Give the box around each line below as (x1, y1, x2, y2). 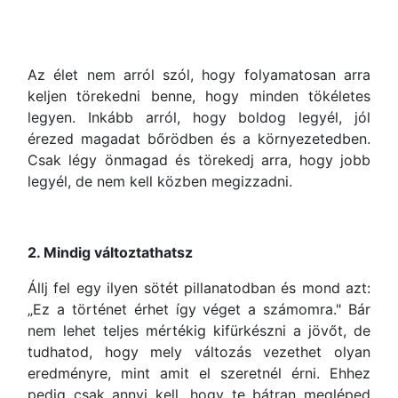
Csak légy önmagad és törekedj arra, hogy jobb (28, 151, 370, 169)
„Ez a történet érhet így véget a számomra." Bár (28, 300, 370, 318)
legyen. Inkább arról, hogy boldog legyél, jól (28, 108, 370, 126)
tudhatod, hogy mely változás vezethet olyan (28, 343, 370, 361)
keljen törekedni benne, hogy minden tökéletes (28, 87, 370, 105)
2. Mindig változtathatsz (28, 243, 193, 261)
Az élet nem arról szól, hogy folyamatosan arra (28, 66, 370, 84)
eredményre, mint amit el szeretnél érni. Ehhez (28, 364, 370, 382)
